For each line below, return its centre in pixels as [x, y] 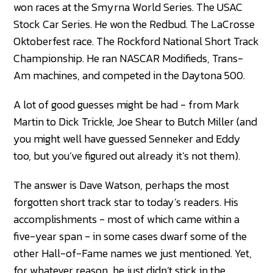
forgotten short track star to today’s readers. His [126, 202]
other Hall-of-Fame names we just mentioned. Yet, [133, 253]
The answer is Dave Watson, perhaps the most [122, 185]
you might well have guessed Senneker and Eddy [127, 139]
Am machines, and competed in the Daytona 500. [129, 76]
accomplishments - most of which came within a [127, 219]
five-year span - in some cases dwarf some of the [130, 236]
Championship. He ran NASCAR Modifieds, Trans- [129, 58]
